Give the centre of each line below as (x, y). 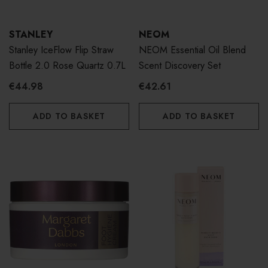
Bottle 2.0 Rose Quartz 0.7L (67, 65)
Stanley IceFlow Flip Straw (61, 50)
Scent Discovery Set (180, 65)
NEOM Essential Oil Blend (192, 50)
